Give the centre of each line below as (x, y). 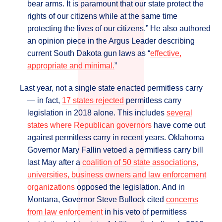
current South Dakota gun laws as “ (89, 53)
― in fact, (45, 100)
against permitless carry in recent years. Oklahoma (116, 138)
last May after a (55, 162)
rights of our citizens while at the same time (102, 16)
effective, (166, 53)
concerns (182, 199)
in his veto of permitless (145, 212)
